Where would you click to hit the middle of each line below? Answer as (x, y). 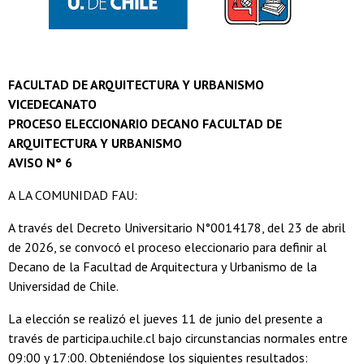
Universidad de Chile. (63, 286)
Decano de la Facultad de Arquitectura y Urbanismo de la (162, 267)
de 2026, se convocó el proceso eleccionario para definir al (167, 247)
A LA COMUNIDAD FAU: (73, 195)
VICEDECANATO (52, 104)
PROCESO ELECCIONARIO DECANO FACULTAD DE (145, 124)
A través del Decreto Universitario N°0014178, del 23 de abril (177, 228)
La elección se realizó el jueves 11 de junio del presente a (165, 319)
